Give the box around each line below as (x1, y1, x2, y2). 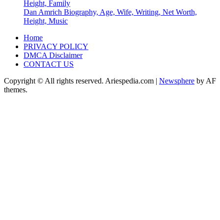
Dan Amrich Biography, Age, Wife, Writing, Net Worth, (24, 8, 197, 17)
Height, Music (24, 17, 68, 26)
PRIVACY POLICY (24, 42, 88, 51)
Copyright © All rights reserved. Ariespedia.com (4, 77, 156, 85)
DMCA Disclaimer (24, 51, 82, 60)
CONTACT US (24, 60, 74, 69)
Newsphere (159, 77, 194, 85)
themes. (4, 85, 27, 94)
